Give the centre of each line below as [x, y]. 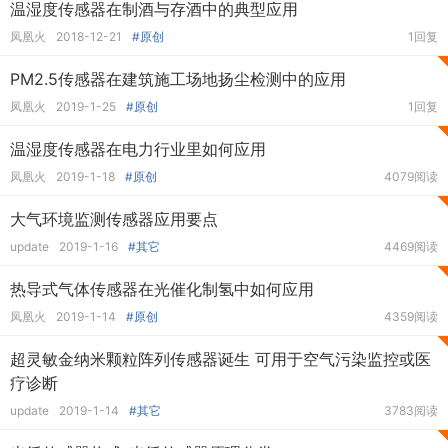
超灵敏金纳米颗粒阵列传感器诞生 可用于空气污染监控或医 [220, 359]
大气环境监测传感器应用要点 [114, 219]
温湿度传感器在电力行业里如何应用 [138, 149]
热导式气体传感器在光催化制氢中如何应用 [162, 289]
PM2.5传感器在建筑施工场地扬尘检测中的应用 [178, 79]
